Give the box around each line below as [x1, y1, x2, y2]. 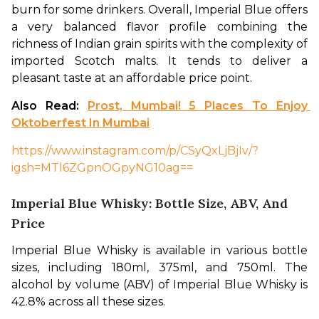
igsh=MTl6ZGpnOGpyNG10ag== [11, 161, 193, 175]
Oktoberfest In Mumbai [11, 116, 150, 130]
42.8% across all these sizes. [11, 295, 165, 309]
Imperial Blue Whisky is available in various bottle [11, 244, 308, 258]
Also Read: [11, 99, 88, 113]
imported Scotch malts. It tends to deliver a [11, 54, 308, 68]
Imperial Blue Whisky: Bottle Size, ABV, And [11, 195, 288, 212]
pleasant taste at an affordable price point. [11, 71, 255, 85]
